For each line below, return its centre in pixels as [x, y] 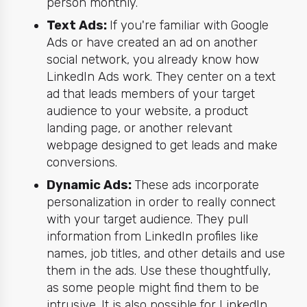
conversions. [82, 162]
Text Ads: [78, 25]
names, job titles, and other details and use [165, 253]
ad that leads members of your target [150, 94]
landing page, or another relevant [139, 128]
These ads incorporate [196, 185]
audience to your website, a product [147, 111]
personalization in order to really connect [161, 202]
